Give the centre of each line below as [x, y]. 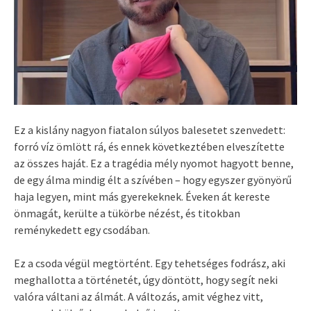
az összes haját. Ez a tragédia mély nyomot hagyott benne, [154, 163]
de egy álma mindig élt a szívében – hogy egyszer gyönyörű [153, 179]
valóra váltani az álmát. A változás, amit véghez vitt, [138, 296]
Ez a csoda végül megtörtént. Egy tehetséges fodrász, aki [150, 263]
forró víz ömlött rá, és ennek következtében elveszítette [149, 146]
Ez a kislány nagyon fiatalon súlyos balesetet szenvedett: [150, 129]
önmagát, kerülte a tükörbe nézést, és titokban [127, 213]
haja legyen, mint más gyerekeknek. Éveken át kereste [142, 196]
